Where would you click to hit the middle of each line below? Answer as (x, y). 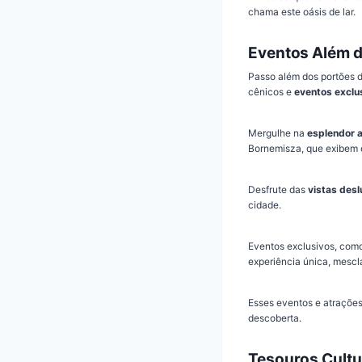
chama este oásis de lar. (302, 12)
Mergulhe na (278, 133)
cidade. (265, 204)
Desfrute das (278, 189)
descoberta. (275, 318)
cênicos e (271, 91)
